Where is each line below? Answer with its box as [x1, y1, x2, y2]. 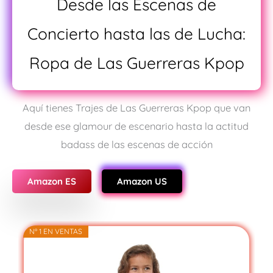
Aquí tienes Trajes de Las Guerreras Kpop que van [23, 101, 250, 114]
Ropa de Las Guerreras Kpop [29, 52, 244, 73]
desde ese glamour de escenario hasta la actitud [24, 119, 249, 132]
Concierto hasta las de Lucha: [27, 23, 246, 44]
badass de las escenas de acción [60, 138, 213, 151]
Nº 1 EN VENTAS [29, 227, 82, 236]
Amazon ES [27, 175, 76, 188]
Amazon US [117, 175, 167, 188]
